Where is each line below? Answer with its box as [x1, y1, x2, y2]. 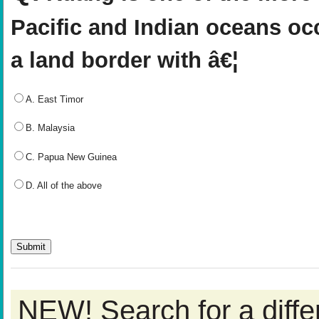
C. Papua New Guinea [26, 151, 117, 162]
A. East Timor [26, 93, 83, 105]
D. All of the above [26, 180, 102, 192]
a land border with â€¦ [11, 48, 239, 73]
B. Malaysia [26, 122, 75, 134]
